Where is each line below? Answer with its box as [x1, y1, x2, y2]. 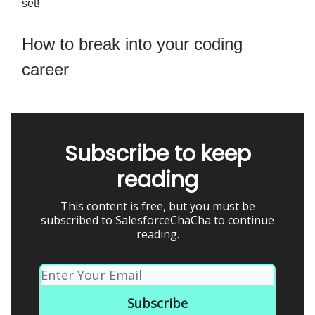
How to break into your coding [22, 34, 243, 53]
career [22, 59, 69, 79]
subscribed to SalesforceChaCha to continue [41, 212, 274, 228]
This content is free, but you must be [60, 198, 255, 214]
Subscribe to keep [64, 139, 251, 169]
